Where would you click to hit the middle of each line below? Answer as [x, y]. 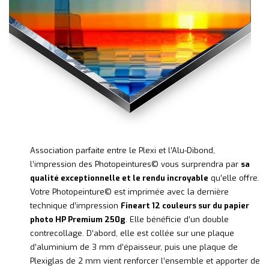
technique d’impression [75, 206]
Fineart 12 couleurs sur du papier [185, 206]
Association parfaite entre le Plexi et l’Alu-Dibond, [122, 151]
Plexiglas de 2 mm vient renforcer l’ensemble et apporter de [145, 261]
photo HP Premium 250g [78, 220]
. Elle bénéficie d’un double [177, 220]
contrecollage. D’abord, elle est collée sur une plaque [132, 234]
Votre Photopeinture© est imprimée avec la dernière [129, 192]
